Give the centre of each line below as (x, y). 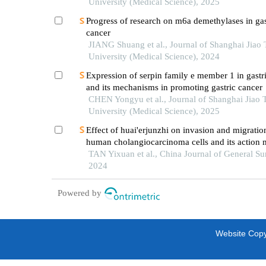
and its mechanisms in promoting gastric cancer (174, 87)
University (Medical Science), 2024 (154, 57)
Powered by (80, 193)
